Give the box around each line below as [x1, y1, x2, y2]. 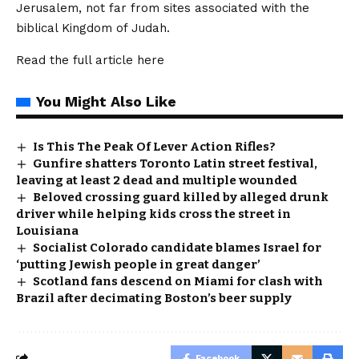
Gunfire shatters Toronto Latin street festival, [33, 156, 318, 171]
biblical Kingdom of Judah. [16, 21, 170, 36]
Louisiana [16, 224, 79, 239]
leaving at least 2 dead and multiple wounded [16, 173, 297, 188]
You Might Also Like [36, 93, 176, 111]
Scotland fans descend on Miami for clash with [33, 274, 324, 289]
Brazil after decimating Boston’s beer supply [16, 291, 292, 306]
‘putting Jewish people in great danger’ [16, 257, 260, 272]
